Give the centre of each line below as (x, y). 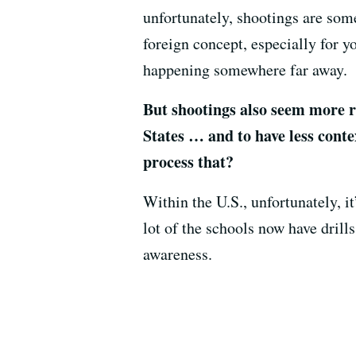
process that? (188, 161)
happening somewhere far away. (245, 69)
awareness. (178, 253)
